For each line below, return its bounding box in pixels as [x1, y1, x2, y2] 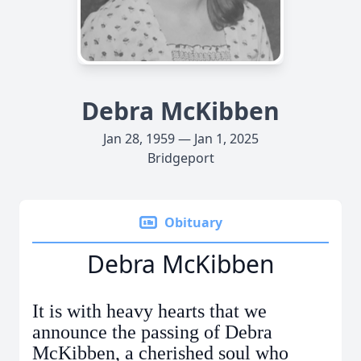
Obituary [164, 214, 222, 231]
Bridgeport [147, 149, 214, 167]
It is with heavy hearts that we [32, 301, 267, 322]
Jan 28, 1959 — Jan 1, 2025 [102, 130, 259, 147]
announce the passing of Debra [32, 322, 272, 342]
